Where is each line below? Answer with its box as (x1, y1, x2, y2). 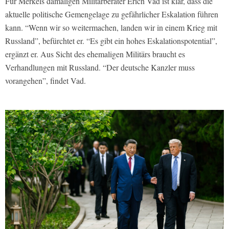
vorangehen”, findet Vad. (5, 75, 86, 86)
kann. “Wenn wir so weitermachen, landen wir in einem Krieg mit (5, 21, 217, 33)
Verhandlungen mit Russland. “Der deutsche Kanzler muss (5, 61, 195, 73)
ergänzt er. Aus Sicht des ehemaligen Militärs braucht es (5, 48, 185, 59)
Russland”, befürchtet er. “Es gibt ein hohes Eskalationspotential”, (5, 35, 217, 46)
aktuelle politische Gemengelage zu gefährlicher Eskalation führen (5, 8, 218, 19)
